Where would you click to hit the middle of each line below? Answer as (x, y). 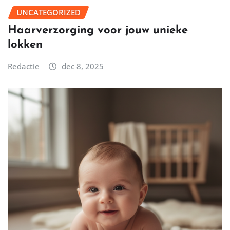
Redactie (24, 66)
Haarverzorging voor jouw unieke (98, 31)
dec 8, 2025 (82, 66)
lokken (25, 45)
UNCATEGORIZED (49, 12)
